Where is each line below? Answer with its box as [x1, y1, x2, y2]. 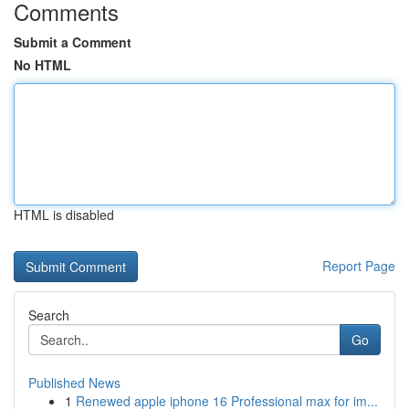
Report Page [322, 257, 395, 275]
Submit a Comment [14, 33, 131, 51]
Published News [28, 373, 121, 392]
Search [28, 306, 69, 324]
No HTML [14, 56, 71, 74]
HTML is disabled [14, 205, 114, 224]
